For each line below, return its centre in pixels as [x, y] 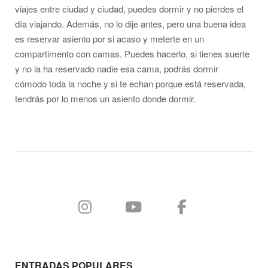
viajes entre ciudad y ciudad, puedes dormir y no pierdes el [129, 9]
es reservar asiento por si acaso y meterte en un [109, 39]
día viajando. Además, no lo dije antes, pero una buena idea [130, 24]
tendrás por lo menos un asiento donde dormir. [105, 99]
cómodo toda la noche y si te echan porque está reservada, [130, 84]
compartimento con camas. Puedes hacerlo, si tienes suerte [132, 54]
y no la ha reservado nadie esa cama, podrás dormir [117, 69]
